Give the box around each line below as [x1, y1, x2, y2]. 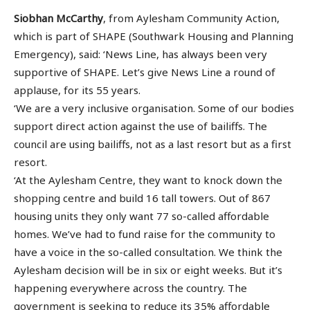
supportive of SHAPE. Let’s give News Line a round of [14, 65, 275, 80]
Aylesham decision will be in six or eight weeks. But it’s [14, 263, 282, 277]
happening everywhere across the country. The [14, 281, 247, 295]
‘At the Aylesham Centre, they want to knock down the [14, 173, 282, 188]
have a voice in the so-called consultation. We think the [14, 245, 282, 259]
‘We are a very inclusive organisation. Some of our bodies [14, 101, 294, 116]
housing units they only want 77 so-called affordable [14, 209, 269, 224]
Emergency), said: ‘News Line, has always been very [14, 47, 267, 62]
